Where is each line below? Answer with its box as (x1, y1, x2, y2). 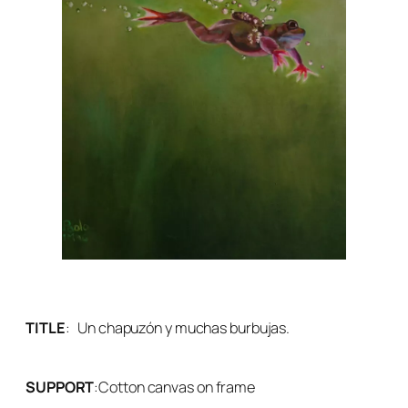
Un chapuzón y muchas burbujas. (77, 318, 291, 339)
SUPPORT (25, 376, 95, 397)
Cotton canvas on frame (98, 376, 256, 397)
